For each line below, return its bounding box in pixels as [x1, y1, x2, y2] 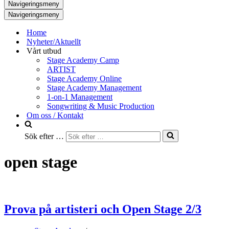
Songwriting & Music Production [47, 102, 154, 110]
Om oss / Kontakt [27, 111, 83, 120]
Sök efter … [25, 132, 64, 141]
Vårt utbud [27, 47, 61, 55]
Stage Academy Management [47, 83, 142, 92]
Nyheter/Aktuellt [27, 37, 81, 46]
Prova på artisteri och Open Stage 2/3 [4, 202, 201, 216]
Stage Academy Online [47, 74, 122, 83]
